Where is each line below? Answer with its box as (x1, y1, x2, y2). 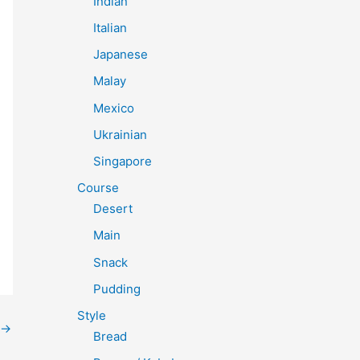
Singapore (93, 153, 152, 169)
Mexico (93, 100, 134, 116)
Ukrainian (93, 126, 147, 142)
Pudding (93, 280, 141, 297)
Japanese (93, 47, 148, 62)
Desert (93, 201, 133, 216)
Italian (93, 19, 127, 35)
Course (77, 180, 119, 196)
